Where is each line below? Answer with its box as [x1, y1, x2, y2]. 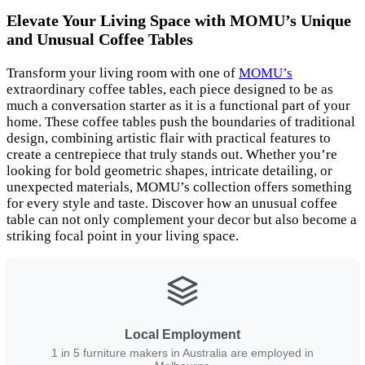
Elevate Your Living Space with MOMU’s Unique [7, 11, 351, 29]
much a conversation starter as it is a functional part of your [7, 97, 350, 113]
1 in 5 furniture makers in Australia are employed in [51, 345, 314, 359]
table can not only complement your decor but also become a [7, 211, 357, 227]
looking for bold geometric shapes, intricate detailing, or [7, 162, 332, 178]
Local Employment [125, 327, 240, 341]
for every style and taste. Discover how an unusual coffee [7, 195, 337, 211]
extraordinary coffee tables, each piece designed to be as [7, 81, 333, 97]
